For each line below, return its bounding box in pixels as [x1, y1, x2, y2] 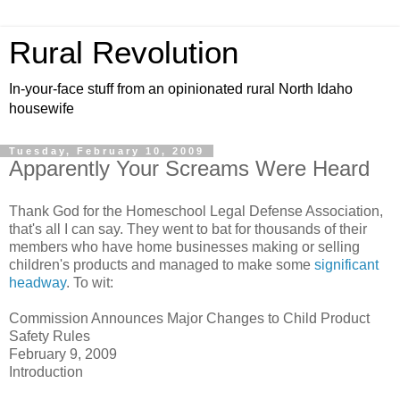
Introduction [9, 363, 83, 379]
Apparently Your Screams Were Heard [9, 156, 370, 180]
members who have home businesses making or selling [9, 238, 360, 254]
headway [9, 274, 66, 290]
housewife [9, 101, 74, 116]
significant [314, 256, 379, 272]
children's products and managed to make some [9, 256, 314, 272]
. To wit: [66, 274, 113, 290]
